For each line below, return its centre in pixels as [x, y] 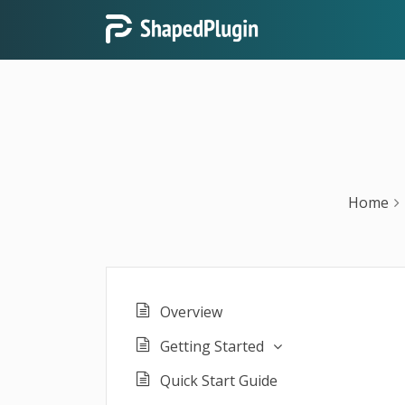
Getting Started [212, 346]
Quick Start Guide [219, 381]
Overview [191, 312]
